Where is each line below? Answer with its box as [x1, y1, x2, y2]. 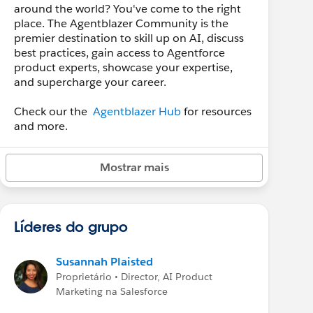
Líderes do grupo [14, 217, 128, 235]
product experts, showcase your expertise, [14, 60, 233, 75]
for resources [181, 104, 252, 119]
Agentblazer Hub [93, 104, 181, 119]
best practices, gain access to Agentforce [14, 45, 225, 60]
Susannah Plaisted [56, 254, 153, 269]
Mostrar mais [99, 160, 169, 175]
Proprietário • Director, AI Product [56, 270, 212, 283]
